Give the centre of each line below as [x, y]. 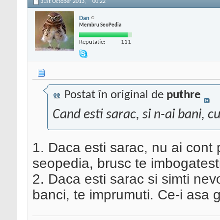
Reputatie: [92, 42]
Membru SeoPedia [100, 25]
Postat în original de [114, 95]
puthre [184, 95]
